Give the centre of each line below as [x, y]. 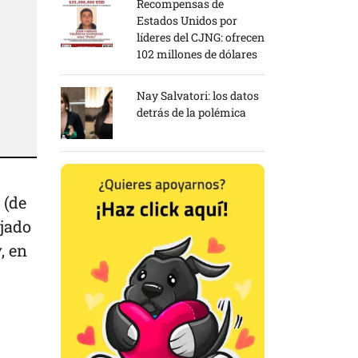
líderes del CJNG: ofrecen [201, 37]
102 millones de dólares [197, 54]
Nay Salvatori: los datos [198, 95]
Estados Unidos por [187, 20]
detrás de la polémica [191, 112]
